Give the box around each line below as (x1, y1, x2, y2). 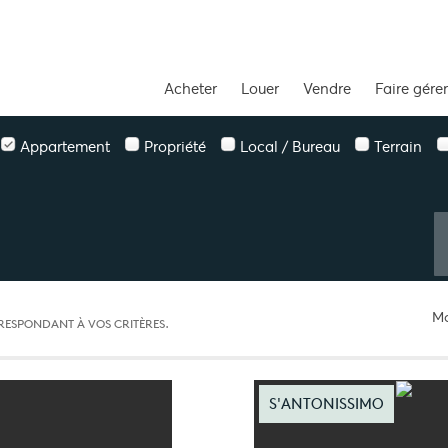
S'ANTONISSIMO (268, 394, 384, 413)
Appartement (20, 136, 111, 156)
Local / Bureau (240, 136, 341, 156)
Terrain (374, 136, 423, 156)
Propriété (144, 136, 207, 156)
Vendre (302, 78, 351, 98)
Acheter (163, 78, 217, 98)
